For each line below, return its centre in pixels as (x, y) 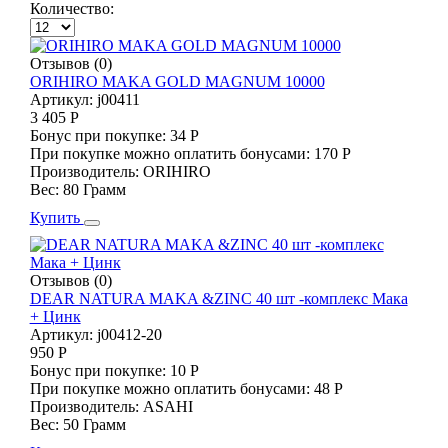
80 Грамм (94, 189)
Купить (56, 217)
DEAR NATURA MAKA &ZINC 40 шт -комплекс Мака (218, 298)
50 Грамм (94, 424)
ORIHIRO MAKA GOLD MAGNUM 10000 (177, 81)
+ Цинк (55, 316)
